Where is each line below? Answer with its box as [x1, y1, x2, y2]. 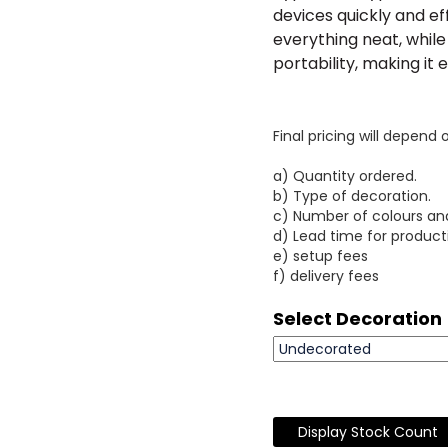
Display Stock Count [298, 421, 439, 442]
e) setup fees [273, 245, 369, 266]
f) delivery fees [273, 265, 380, 286]
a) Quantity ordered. [273, 165, 418, 186]
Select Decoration [273, 305, 443, 331]
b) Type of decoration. [273, 185, 432, 206]
